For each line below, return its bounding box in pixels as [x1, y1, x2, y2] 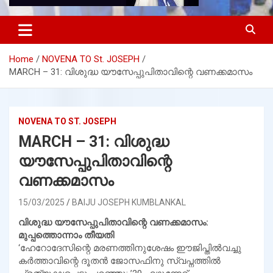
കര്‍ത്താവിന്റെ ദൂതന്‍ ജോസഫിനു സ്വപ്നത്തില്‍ [18, 255, 221, 266]
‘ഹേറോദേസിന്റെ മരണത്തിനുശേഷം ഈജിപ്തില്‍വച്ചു [18, 242, 241, 253]
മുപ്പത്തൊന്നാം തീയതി [18, 229, 114, 241]
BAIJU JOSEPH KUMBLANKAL [72, 197, 186, 207]
